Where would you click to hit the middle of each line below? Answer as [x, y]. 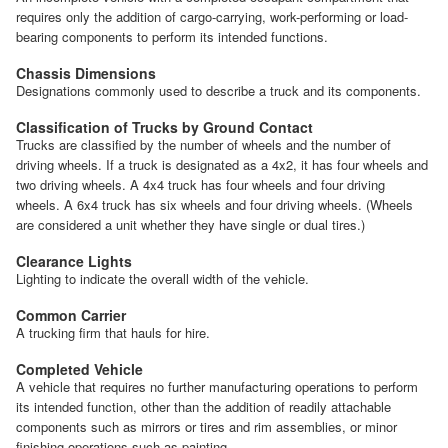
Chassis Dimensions [86, 72]
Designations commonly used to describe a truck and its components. [218, 90]
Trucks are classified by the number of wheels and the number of [203, 144]
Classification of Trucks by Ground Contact [164, 126]
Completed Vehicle [79, 368]
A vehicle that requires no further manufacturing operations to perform [217, 386]
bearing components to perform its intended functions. [172, 36]
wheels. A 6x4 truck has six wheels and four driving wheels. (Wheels [214, 204]
